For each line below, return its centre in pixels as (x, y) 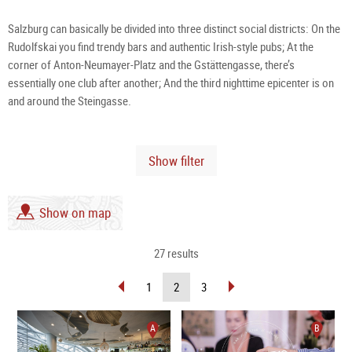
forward (251, 297)
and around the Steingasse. (70, 101)
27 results (176, 253)
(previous (145, 309)
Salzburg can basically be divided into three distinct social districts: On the (174, 29)
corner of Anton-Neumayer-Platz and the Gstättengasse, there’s (151, 65)
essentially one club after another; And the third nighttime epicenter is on (171, 83)
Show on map (75, 213)
